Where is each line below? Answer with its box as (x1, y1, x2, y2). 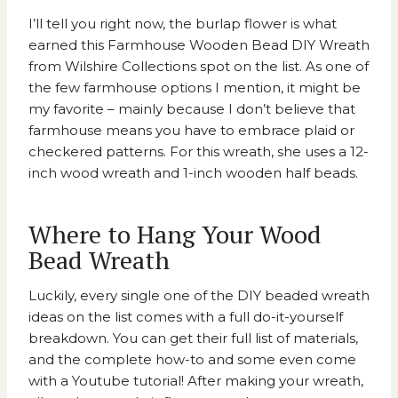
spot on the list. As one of (196, 58, 369, 76)
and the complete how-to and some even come (28, 351, 356, 369)
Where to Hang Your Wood (28, 218, 322, 251)
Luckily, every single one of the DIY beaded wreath (28, 287, 370, 305)
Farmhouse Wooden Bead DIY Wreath (107, 36, 370, 54)
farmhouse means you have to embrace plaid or (28, 122, 354, 139)
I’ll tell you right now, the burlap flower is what (28, 15, 337, 33)
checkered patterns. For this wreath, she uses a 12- (28, 143, 369, 161)
